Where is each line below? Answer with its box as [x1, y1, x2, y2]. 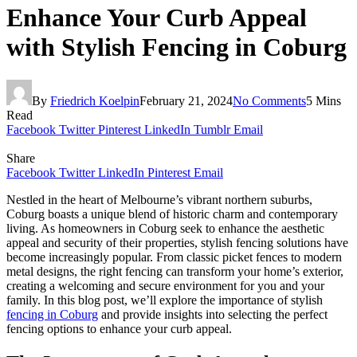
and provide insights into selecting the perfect [98, 307, 328, 321]
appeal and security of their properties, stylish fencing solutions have [6, 235, 348, 249]
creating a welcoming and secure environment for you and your [6, 278, 324, 292]
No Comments [233, 93, 306, 108]
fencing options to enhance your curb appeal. [6, 321, 232, 335]
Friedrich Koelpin [50, 93, 139, 108]
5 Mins [306, 93, 341, 108]
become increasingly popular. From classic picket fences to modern [6, 249, 342, 264]
